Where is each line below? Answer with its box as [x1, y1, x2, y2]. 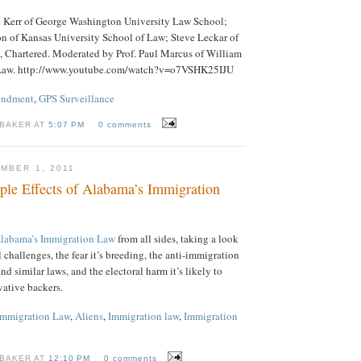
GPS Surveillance [39, 91, 114, 106]
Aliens [75, 309, 103, 324]
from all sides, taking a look [115, 231, 239, 247]
